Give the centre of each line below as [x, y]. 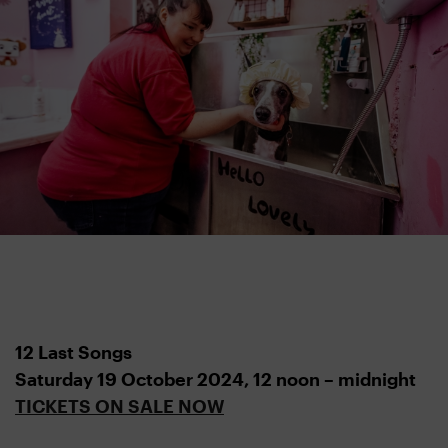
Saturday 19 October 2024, [134, 379]
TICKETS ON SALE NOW [119, 406]
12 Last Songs [73, 352]
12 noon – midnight [334, 379]
